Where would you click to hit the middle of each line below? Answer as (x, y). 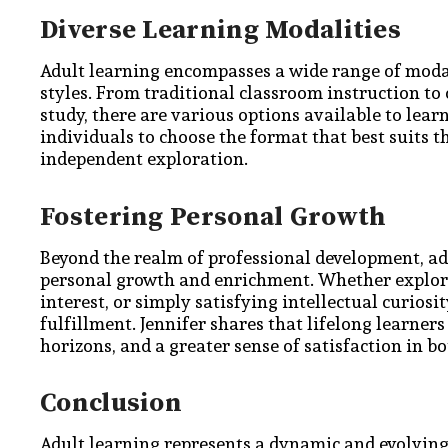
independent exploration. (144, 158)
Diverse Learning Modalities (221, 30)
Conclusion (111, 403)
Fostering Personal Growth (213, 217)
